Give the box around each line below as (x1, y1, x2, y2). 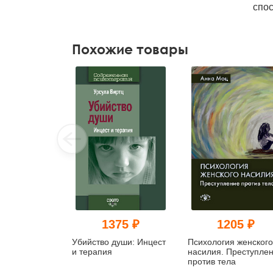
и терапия (72, 247, 112, 257)
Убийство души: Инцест (72, 237, 166, 247)
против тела (187, 257, 236, 267)
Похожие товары (72, 40, 188, 57)
